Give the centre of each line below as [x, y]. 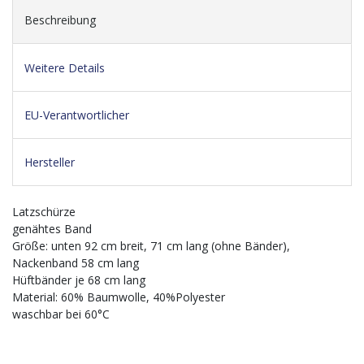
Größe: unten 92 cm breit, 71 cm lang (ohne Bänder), [151, 246]
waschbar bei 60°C [61, 314]
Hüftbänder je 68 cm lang [79, 280]
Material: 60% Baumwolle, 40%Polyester [119, 297]
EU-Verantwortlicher [77, 115]
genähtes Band [52, 229]
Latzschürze [44, 212]
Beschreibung [60, 20]
